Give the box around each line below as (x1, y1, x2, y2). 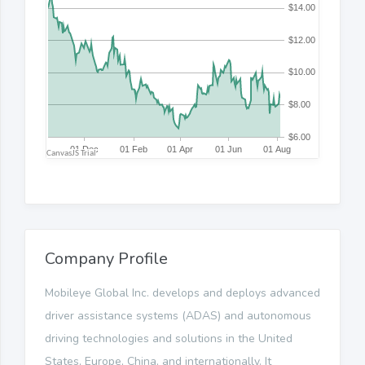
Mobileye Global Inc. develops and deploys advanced (45, 284, 320, 301)
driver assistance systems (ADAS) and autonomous (45, 307, 311, 323)
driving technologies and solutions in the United (45, 330, 292, 346)
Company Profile (45, 247, 168, 270)
